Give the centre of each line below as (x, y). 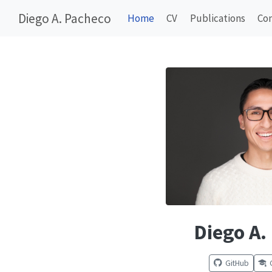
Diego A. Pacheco (64, 18)
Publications (217, 18)
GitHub (237, 263)
